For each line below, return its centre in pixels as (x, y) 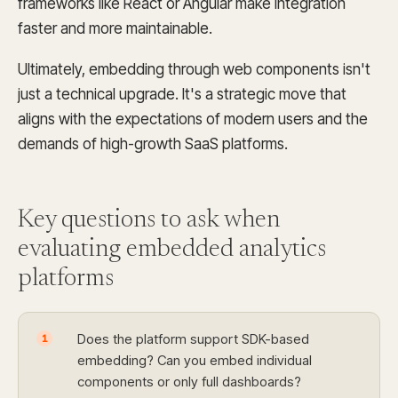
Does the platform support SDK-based (193, 339)
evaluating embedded (128, 250)
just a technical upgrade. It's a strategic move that (182, 94)
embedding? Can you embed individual (195, 360)
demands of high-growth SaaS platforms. (153, 144)
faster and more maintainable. (115, 28)
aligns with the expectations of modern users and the (193, 119)
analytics (283, 250)
